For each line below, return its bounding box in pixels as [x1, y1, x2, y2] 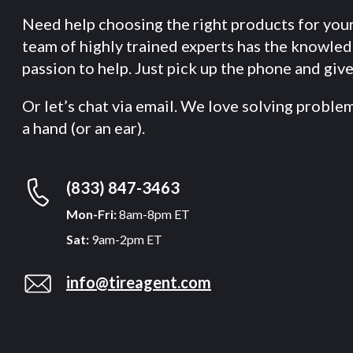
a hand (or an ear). [22, 118, 145, 137]
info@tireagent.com [66, 273, 211, 292]
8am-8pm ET [117, 206, 190, 221]
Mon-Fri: [66, 206, 117, 221]
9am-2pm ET [89, 232, 162, 247]
